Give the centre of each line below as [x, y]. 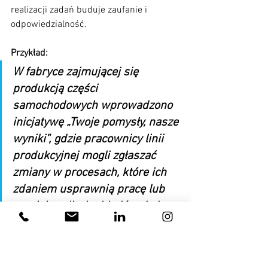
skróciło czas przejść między [87, 257]
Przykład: [29, 54]
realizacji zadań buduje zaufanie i [80, 10]
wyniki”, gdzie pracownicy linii [89, 140]
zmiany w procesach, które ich [91, 173]
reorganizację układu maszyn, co [97, 240]
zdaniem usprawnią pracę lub [90, 190]
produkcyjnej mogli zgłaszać [86, 156]
